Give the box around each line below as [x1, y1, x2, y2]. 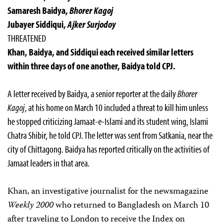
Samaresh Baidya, [7, 4, 69, 16]
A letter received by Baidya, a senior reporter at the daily [7, 87, 177, 100]
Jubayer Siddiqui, [7, 18, 67, 30]
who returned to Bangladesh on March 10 [54, 198, 209, 213]
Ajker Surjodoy [67, 18, 116, 30]
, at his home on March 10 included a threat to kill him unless [25, 101, 208, 113]
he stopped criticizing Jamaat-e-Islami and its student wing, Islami [7, 115, 208, 127]
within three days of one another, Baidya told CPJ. [7, 59, 175, 72]
